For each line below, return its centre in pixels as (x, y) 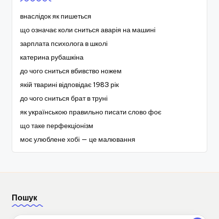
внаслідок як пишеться (56, 16)
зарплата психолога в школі (64, 43)
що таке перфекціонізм (57, 125)
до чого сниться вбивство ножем (71, 71)
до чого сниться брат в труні (64, 98)
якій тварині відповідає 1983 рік (69, 84)
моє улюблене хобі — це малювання (78, 139)
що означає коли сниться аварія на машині (88, 30)
